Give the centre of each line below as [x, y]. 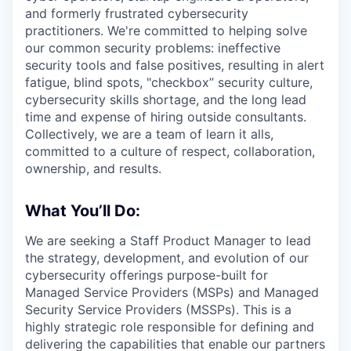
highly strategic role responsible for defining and [170, 327]
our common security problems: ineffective [153, 48]
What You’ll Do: [83, 211]
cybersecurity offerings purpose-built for [147, 275]
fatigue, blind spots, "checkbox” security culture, [169, 83]
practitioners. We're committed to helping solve [166, 31]
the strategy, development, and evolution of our [167, 258]
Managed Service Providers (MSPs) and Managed [172, 293]
